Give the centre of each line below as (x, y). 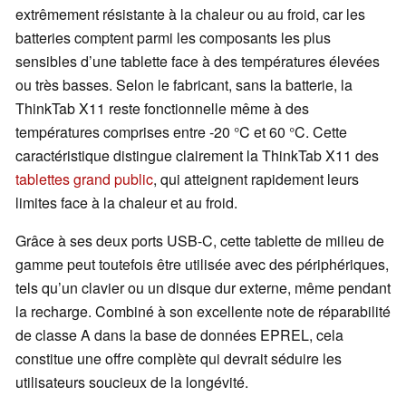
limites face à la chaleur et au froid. (126, 203)
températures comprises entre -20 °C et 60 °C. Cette (181, 132)
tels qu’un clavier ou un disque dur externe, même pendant (203, 288)
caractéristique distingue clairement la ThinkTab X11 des (197, 156)
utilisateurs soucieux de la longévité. (132, 382)
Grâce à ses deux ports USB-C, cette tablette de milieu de (200, 241)
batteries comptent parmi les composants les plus (173, 38)
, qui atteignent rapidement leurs (256, 179)
